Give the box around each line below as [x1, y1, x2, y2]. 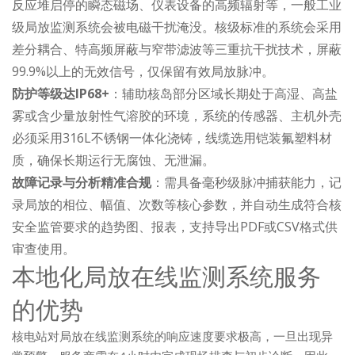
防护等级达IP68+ [12, 85, 109, 102]
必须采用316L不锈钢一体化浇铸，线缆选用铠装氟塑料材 [12, 129, 332, 147]
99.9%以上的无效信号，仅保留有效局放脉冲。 [12, 63, 274, 80]
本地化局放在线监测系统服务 [12, 261, 321, 292]
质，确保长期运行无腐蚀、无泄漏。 [12, 151, 215, 169]
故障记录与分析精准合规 [12, 174, 151, 191]
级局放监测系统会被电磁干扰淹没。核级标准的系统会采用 [12, 18, 342, 36]
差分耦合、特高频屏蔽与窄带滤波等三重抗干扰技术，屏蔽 [12, 40, 342, 58]
